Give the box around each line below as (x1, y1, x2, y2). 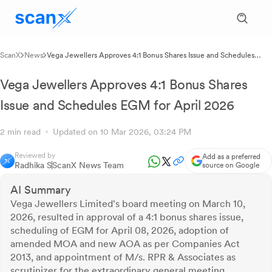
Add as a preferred (202, 152, 260, 161)
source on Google (202, 161, 259, 169)
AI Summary (10, 183, 71, 196)
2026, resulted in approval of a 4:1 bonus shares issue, (10, 211, 243, 223)
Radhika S (15, 160, 52, 170)
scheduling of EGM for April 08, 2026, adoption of (10, 225, 229, 236)
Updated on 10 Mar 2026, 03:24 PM (48, 127, 191, 137)
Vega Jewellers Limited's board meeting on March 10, (10, 198, 245, 209)
